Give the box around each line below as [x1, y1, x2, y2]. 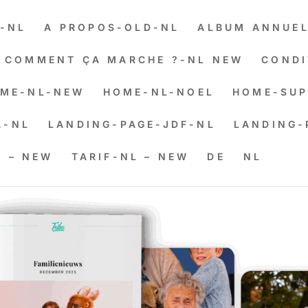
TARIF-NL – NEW [71, 151, 190, 162]
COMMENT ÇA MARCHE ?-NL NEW [5, 54, 244, 65]
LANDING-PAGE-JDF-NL [48, 118, 216, 130]
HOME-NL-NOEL [102, 86, 215, 98]
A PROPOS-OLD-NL [44, 21, 180, 33]
